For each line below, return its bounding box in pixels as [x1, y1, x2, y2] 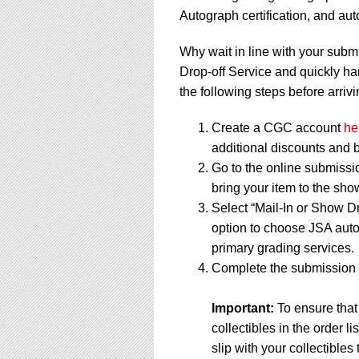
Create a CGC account [212, 120, 344, 135]
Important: [212, 301, 277, 315]
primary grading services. [212, 240, 354, 255]
